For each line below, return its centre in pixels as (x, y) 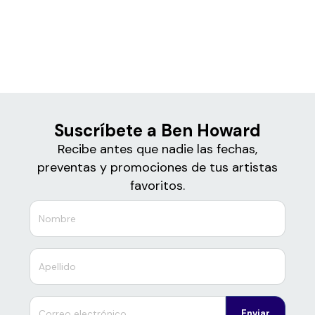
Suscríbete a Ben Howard (157, 131)
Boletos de (157, 15)
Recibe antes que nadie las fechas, (157, 149)
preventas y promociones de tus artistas (157, 168)
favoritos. (157, 186)
